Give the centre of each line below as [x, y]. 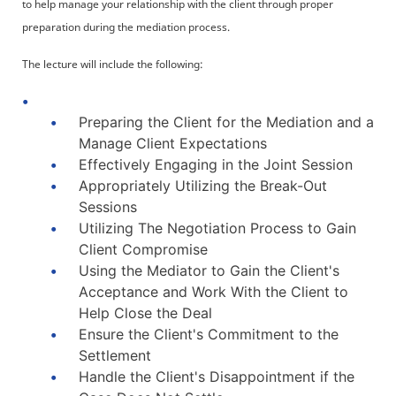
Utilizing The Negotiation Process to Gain [217, 228]
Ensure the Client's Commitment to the [209, 334]
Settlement [115, 355]
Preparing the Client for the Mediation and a [226, 122]
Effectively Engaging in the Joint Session [216, 164]
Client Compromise [143, 249]
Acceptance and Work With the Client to [213, 292]
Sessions [108, 207]
